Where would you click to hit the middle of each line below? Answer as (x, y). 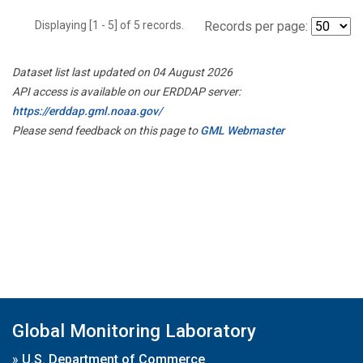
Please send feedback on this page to (106, 130)
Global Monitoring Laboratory (134, 331)
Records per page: (256, 26)
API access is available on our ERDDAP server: (126, 91)
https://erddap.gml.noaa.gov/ (87, 111)
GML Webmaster (242, 130)
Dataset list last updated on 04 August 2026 (122, 72)
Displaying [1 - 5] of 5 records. (114, 25)
